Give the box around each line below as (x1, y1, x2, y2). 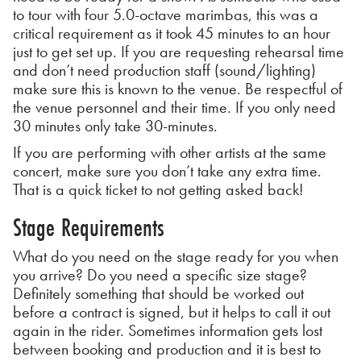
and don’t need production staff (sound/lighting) (13, 59, 316, 81)
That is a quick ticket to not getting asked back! (13, 178, 304, 200)
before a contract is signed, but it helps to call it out (13, 301, 330, 322)
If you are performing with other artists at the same (13, 141, 326, 163)
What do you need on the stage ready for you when (13, 245, 338, 267)
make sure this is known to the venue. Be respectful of (13, 77, 342, 99)
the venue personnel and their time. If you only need (13, 96, 336, 118)
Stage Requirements (13, 210, 164, 244)
